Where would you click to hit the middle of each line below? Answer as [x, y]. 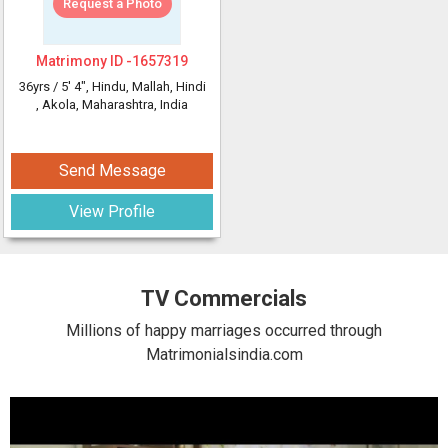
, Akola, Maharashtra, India [112, 104]
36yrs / [39, 86]
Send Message [112, 170]
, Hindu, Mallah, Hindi [145, 86]
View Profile [112, 211]
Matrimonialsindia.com [224, 354]
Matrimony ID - [84, 61]
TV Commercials [224, 298]
